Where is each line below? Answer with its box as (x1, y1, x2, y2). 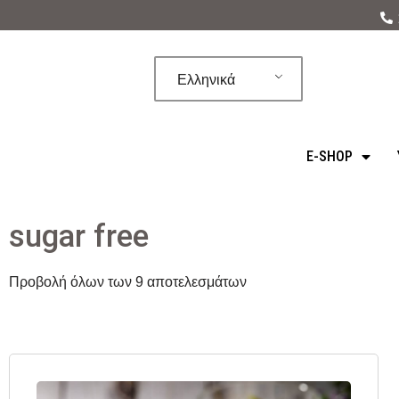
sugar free (9, 218, 149, 255)
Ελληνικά (177, 71, 236, 87)
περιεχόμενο (13, 90, 92, 105)
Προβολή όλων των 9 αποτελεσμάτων (9, 274, 247, 289)
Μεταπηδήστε (13, 42, 99, 57)
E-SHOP (305, 148, 353, 165)
